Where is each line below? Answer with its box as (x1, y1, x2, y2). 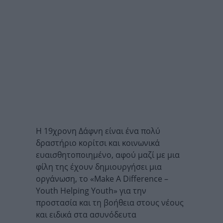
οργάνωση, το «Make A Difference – (36, 173, 168, 185)
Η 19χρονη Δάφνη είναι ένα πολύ (36, 125, 160, 137)
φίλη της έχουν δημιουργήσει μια (36, 161, 162, 173)
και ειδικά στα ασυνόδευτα (36, 209, 136, 221)
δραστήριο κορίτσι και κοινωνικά (36, 137, 160, 149)
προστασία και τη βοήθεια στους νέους (36, 197, 184, 209)
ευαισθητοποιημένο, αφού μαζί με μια (36, 149, 180, 161)
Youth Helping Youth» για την (36, 185, 146, 197)
